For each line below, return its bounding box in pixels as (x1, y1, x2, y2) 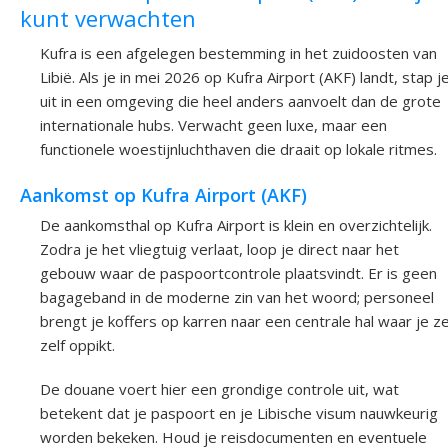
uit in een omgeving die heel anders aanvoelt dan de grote (40, 90, 441, 111)
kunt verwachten (20, 2, 196, 33)
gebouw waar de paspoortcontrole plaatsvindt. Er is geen (40, 263, 437, 284)
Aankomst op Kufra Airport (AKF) (20, 183, 307, 208)
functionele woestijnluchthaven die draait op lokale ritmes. (40, 138, 437, 159)
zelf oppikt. (40, 335, 115, 356)
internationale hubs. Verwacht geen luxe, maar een (40, 114, 387, 135)
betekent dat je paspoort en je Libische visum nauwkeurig (40, 403, 438, 424)
